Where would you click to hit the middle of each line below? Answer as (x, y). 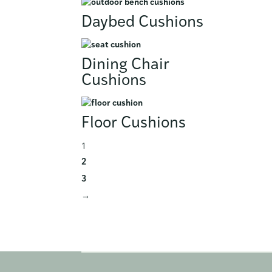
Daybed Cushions (143, 22)
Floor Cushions (134, 123)
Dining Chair (126, 65)
